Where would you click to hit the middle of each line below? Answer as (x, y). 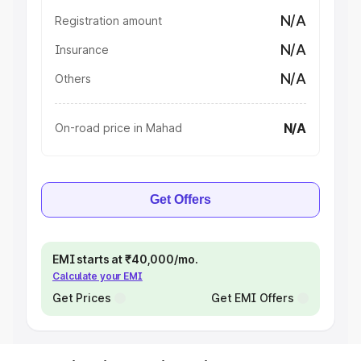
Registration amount (108, 21)
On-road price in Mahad (118, 128)
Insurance (82, 50)
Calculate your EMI (98, 276)
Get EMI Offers (252, 298)
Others (73, 79)
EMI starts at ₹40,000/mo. (125, 259)
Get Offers (180, 199)
